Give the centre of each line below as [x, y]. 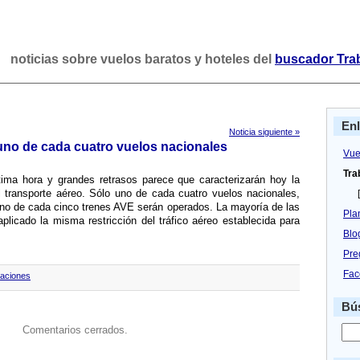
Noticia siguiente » [264, 132]
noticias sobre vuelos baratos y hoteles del [143, 59]
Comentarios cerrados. [75, 330]
